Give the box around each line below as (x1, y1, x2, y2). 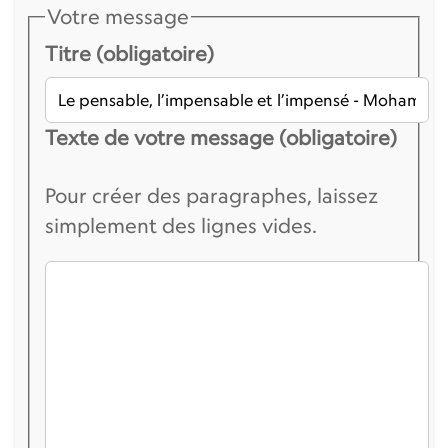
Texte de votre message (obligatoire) (44, 125, 397, 151)
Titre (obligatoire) (44, 41, 214, 67)
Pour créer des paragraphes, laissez (44, 183, 378, 209)
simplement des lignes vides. (44, 213, 317, 239)
